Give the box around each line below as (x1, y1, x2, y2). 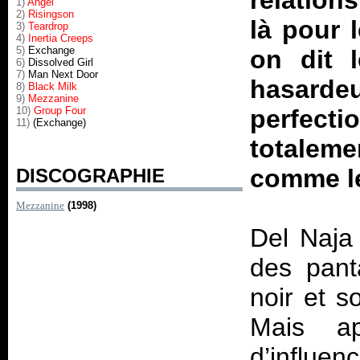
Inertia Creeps (28, 32, 93, 44)
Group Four (34, 104, 86, 117)
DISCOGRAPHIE (16, 165, 165, 186)
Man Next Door (25, 68, 98, 80)
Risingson (28, 8, 74, 20)
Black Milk (28, 80, 77, 92)
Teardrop (28, 20, 68, 32)
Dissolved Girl (25, 56, 93, 68)
